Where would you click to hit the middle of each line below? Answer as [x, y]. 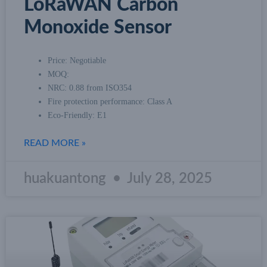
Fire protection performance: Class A [110, 101]
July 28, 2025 [168, 178]
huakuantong [67, 178]
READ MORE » [55, 143]
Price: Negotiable [77, 60]
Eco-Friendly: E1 [77, 115]
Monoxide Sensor [98, 27]
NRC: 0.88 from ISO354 [90, 88]
